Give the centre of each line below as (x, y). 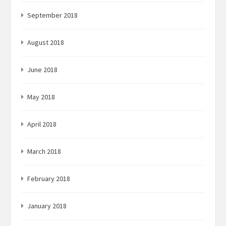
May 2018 (41, 97)
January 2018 (47, 206)
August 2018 (46, 43)
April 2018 (42, 124)
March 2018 (44, 152)
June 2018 (42, 70)
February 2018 (49, 179)
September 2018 (52, 15)
